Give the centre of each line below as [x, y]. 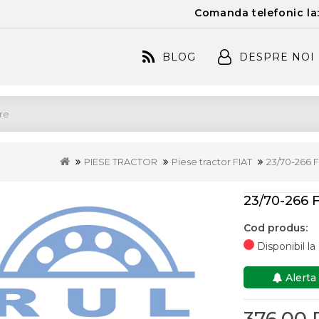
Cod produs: [275, 228]
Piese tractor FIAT [212, 162]
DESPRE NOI [277, 57]
